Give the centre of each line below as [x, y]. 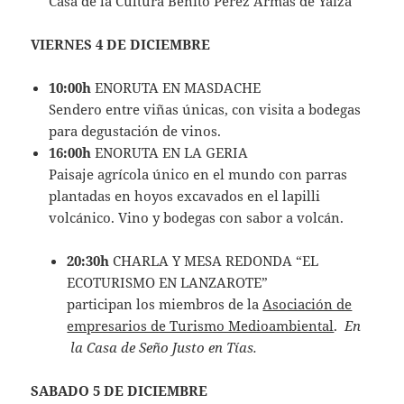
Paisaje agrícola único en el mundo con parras [198, 174]
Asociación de [308, 304]
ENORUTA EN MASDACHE [176, 88]
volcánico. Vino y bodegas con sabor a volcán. [197, 218]
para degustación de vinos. [135, 131]
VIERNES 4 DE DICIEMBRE [121, 45]
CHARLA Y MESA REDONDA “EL [214, 261]
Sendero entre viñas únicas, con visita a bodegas [205, 110]
